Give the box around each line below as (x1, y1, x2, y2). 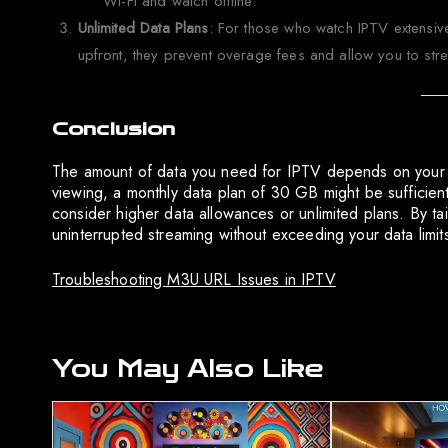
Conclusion (52, 118, 176, 141)
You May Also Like (52, 355, 324, 384)
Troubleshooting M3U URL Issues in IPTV (52, 268, 336, 292)
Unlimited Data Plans (77, 17, 209, 40)
